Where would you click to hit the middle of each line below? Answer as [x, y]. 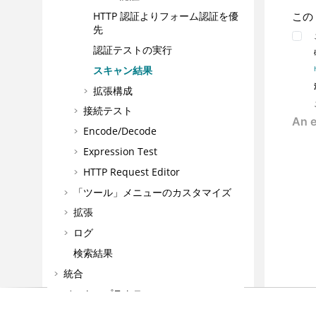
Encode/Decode [120, 131]
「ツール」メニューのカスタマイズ [152, 192]
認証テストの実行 [132, 50]
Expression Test [120, 151]
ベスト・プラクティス [113, 293]
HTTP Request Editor [131, 171]
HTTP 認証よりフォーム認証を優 [165, 16]
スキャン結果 [122, 70]
